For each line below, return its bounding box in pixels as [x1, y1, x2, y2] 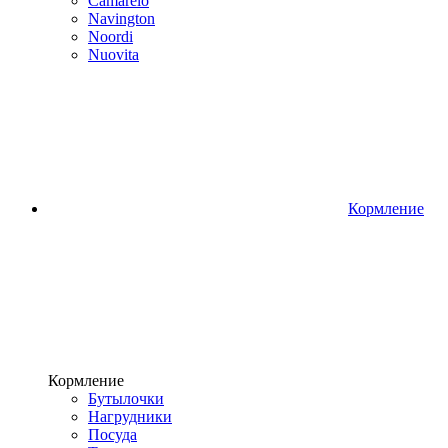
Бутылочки [88, 390, 164, 407]
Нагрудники [88, 408, 172, 425]
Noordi [88, 28, 133, 45]
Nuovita [88, 46, 139, 63]
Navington [88, 10, 155, 27]
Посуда [88, 426, 137, 443]
